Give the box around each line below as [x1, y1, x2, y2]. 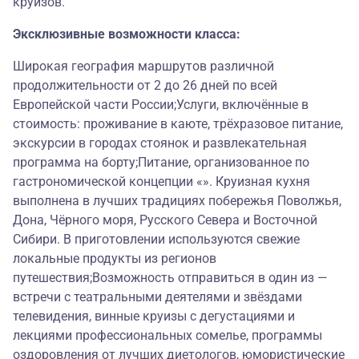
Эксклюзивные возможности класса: [13, 26, 240, 42]
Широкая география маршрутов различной [13, 58, 274, 75]
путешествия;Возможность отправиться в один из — [13, 270, 328, 286]
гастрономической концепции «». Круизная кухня [13, 174, 310, 190]
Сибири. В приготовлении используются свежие [13, 232, 300, 248]
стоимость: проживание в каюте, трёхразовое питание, [13, 116, 343, 132]
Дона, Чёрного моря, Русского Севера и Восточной [13, 212, 317, 228]
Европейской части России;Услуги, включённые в [13, 97, 309, 113]
